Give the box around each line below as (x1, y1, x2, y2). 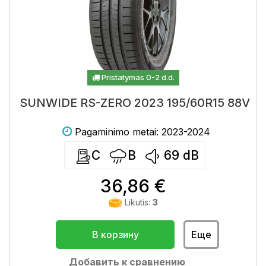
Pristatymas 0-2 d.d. (99, 72, 175, 82)
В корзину (91, 229, 139, 240)
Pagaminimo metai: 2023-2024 (74, 126, 210, 138)
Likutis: (122, 197, 153, 207)
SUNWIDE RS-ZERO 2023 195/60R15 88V (19, 96, 250, 110)
